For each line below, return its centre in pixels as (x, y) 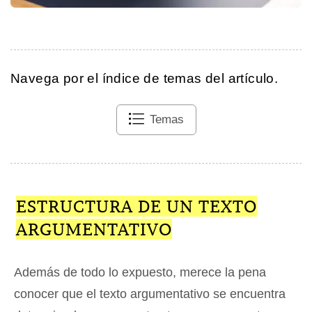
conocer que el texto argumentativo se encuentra (150, 294)
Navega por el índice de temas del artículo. (145, 78)
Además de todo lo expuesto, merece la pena (140, 272)
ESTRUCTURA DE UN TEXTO (136, 206)
